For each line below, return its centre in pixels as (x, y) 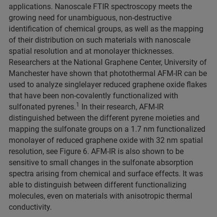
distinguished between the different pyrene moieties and (104, 118)
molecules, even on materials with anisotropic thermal (101, 196)
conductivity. (30, 207)
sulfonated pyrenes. (42, 107)
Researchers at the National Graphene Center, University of (108, 62)
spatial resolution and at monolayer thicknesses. (91, 51)
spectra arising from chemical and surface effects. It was (106, 173)
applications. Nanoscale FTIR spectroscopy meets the (100, 6)
